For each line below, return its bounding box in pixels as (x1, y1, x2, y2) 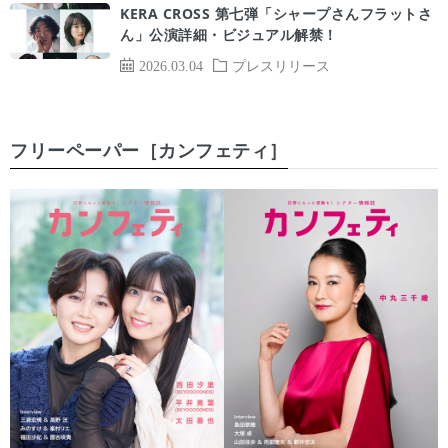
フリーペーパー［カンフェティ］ (10, 138, 288, 162)
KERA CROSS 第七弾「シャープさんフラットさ (120, 4, 432, 23)
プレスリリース (232, 58, 330, 72)
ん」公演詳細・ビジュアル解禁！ (120, 25, 338, 44)
